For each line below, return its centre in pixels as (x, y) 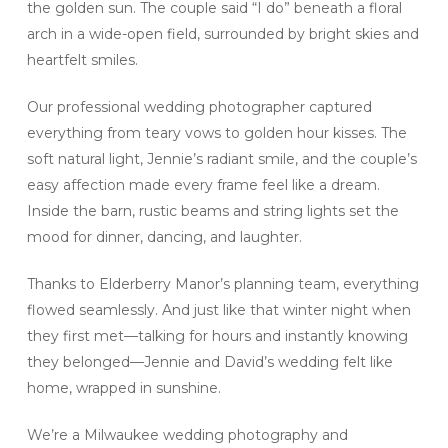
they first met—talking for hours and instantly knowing (217, 335)
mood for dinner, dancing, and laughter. (164, 236)
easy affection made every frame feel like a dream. (203, 184)
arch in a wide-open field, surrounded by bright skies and (222, 33)
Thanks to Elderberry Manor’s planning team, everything (222, 283)
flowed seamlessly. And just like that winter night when (218, 309)
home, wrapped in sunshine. (123, 387)
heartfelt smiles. (82, 59)
